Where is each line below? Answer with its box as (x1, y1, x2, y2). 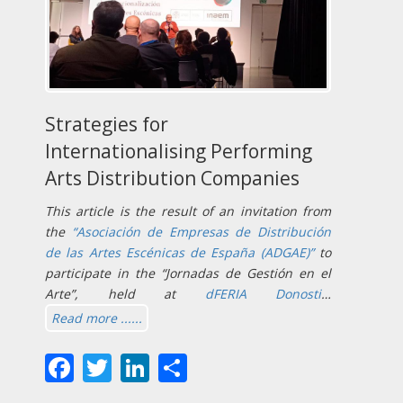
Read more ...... (51, 309, 142, 327)
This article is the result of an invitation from (45, 202, 331, 220)
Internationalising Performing (45, 139, 312, 165)
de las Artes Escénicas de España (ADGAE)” (45, 244, 314, 262)
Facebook (74, 345, 202, 384)
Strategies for (45, 112, 168, 138)
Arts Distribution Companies (45, 166, 300, 192)
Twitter (112, 345, 205, 384)
